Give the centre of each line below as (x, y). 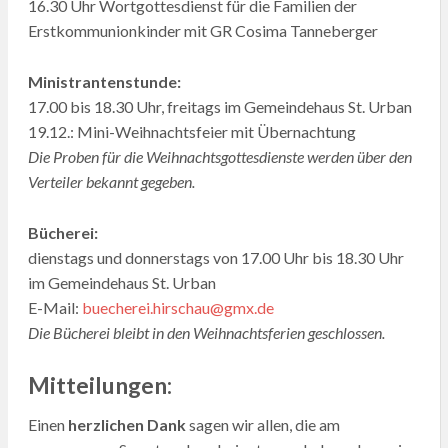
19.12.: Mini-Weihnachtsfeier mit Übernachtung (191, 132)
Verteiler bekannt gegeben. (111, 182)
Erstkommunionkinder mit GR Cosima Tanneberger (202, 31)
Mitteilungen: (99, 385)
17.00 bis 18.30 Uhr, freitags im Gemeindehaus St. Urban (219, 107)
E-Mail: (54, 308)
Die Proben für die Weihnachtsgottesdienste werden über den (219, 157)
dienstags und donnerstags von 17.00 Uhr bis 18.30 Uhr (215, 258)
